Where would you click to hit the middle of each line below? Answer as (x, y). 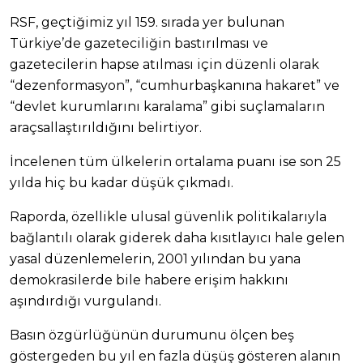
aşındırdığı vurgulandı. (85, 301)
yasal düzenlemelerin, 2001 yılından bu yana (155, 258)
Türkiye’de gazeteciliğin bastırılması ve (139, 43)
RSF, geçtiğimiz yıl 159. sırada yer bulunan (147, 22)
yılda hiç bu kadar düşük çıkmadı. (122, 182)
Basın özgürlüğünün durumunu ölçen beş (152, 335)
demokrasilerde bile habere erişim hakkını (149, 280)
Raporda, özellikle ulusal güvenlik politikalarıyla (168, 216)
